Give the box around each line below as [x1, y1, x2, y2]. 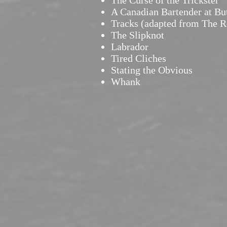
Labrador [111, 41, 151, 52]
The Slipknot [111, 29, 167, 41]
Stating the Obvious [111, 64, 195, 75]
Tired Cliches [111, 53, 169, 64]
